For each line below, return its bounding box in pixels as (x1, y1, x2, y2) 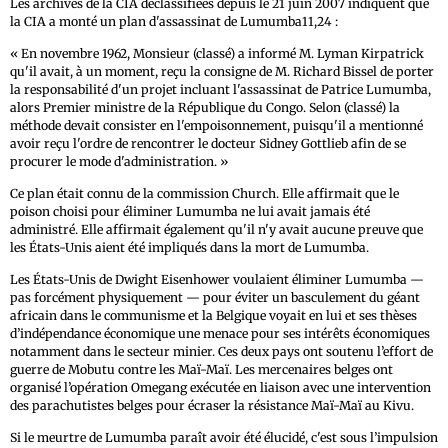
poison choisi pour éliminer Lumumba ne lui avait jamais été (10, 204, 370, 220)
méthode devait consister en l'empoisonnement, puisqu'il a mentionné (10, 118, 423, 134)
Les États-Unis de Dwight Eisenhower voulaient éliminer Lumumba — (10, 272, 424, 288)
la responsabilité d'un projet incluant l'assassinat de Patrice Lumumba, (10, 82, 431, 98)
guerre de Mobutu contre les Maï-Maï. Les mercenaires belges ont (10, 362, 393, 378)
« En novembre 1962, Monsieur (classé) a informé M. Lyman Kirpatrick (10, 46, 424, 62)
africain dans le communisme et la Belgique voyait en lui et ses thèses (10, 308, 417, 324)
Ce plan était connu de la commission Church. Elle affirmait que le (10, 186, 399, 202)
